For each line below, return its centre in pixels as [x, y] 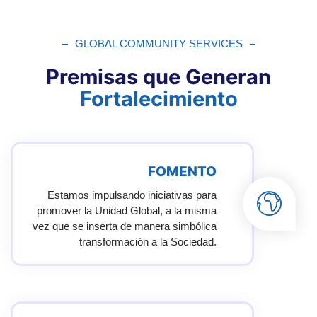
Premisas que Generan [158, 77]
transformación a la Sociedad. [148, 242]
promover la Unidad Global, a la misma [126, 211]
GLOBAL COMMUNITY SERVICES [158, 44]
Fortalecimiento [158, 99]
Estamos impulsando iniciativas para [132, 195]
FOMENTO [182, 172]
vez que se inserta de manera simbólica [124, 226]
